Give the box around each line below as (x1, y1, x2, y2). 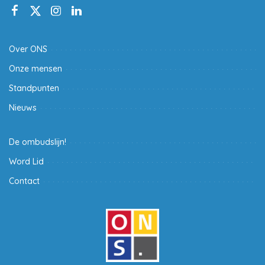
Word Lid (9, 156, 44, 167)
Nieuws (9, 102, 37, 113)
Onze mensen (9, 63, 62, 74)
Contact (9, 175, 40, 186)
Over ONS (9, 43, 47, 54)
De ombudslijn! (9, 136, 66, 147)
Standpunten (9, 82, 59, 93)
